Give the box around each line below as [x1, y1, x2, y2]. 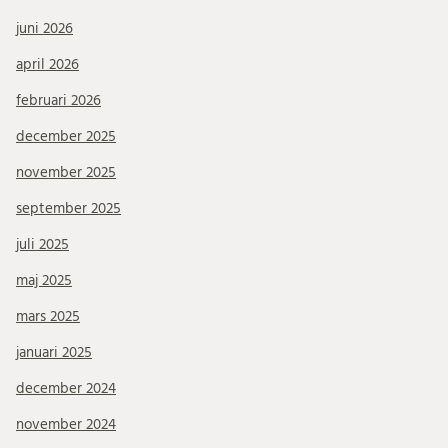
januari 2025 [16, 344, 92, 360]
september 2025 [16, 200, 121, 216]
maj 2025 [16, 272, 72, 288]
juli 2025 [16, 236, 69, 252]
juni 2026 [16, 20, 73, 36]
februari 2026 [16, 92, 101, 108]
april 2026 [16, 56, 79, 72]
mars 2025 [16, 308, 80, 324]
